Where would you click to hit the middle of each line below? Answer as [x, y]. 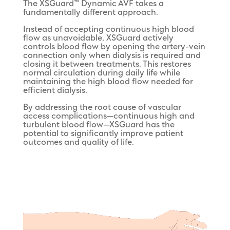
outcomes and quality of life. [78, 142]
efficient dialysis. [55, 91]
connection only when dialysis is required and [112, 56]
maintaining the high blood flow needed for [108, 82]
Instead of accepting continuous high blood [108, 30]
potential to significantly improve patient [103, 134]
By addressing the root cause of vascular [102, 108]
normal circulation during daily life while [101, 73]
